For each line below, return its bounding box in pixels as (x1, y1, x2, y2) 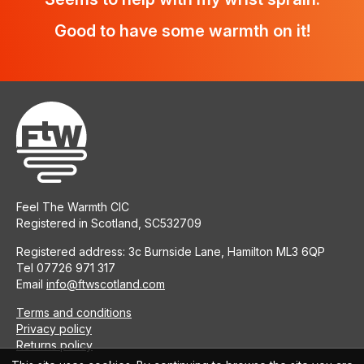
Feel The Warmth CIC (16, 200, 129, 214)
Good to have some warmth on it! (54, 21, 310, 41)
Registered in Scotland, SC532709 (16, 216, 201, 230)
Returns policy (16, 338, 93, 352)
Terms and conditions (16, 305, 132, 319)
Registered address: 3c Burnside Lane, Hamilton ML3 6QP (16, 245, 325, 258)
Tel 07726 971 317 (16, 261, 115, 275)
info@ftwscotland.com (46, 277, 165, 291)
